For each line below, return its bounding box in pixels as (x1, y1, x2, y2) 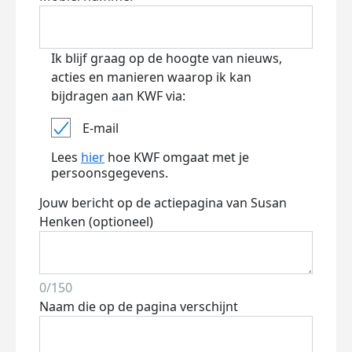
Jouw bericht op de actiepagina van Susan (39, 194, 287, 211)
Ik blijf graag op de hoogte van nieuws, (51, 49, 282, 67)
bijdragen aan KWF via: (51, 87, 185, 104)
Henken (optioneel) (39, 213, 153, 230)
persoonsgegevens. (51, 164, 168, 181)
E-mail (82, 119, 119, 137)
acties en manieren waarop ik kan (51, 68, 251, 86)
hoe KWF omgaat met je (104, 148, 249, 166)
